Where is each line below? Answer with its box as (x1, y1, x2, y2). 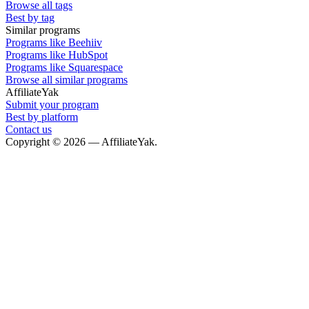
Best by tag (6, 11, 54, 23)
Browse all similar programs (6, 73, 128, 86)
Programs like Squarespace (6, 61, 123, 73)
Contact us (6, 123, 52, 135)
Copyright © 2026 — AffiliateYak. (6, 135, 157, 148)
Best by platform (6, 110, 78, 123)
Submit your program (6, 98, 99, 110)
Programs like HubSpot (6, 48, 108, 61)
